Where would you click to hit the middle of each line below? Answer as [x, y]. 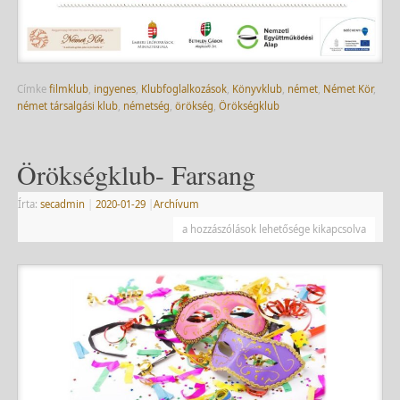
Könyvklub [257, 88]
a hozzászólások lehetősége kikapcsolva [274, 229]
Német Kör [348, 88]
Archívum [176, 204]
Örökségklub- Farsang [136, 174]
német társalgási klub [67, 105]
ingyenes [114, 88]
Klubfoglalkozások [183, 88]
